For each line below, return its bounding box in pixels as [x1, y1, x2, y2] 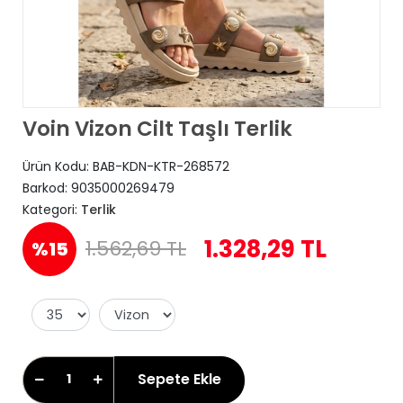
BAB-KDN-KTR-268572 [93, 157, 229, 175]
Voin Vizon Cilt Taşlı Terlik [22, 114, 292, 143]
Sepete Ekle [138, 369, 221, 390]
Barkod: [22, 179, 71, 197]
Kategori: [22, 201, 81, 219]
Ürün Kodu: [22, 157, 93, 175]
